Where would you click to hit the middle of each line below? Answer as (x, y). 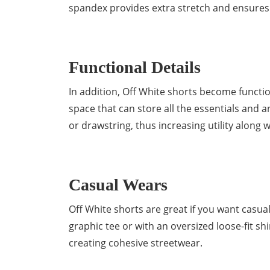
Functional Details (135, 67)
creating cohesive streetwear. (136, 243)
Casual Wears (118, 185)
